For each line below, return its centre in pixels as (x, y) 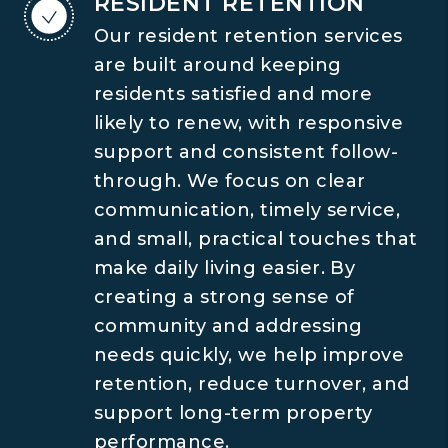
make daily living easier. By (225, 268)
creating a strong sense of (224, 297)
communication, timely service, (247, 210)
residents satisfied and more (233, 94)
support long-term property (233, 413)
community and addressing (228, 326)
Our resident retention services (248, 36)
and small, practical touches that (256, 239)
